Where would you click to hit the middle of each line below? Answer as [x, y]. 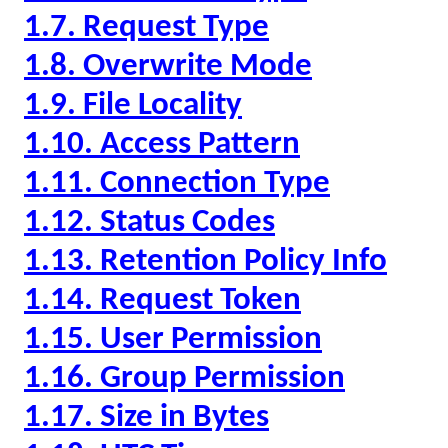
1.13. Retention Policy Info [205, 262]
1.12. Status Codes [149, 223]
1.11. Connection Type [177, 184]
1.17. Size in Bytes [146, 418]
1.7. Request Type [146, 28]
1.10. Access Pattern [162, 145]
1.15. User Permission [173, 340]
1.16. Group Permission [184, 379]
